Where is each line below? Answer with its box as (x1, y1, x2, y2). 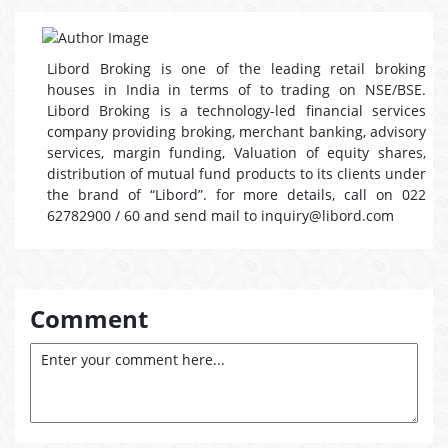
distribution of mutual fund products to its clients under (47, 164, 426, 183)
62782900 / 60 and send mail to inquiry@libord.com (47, 206, 394, 225)
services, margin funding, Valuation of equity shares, (47, 143, 426, 162)
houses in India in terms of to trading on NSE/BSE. (47, 80, 426, 99)
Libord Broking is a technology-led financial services (47, 101, 426, 120)
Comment (30, 302, 148, 335)
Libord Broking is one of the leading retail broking (47, 59, 426, 78)
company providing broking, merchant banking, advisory (47, 122, 426, 141)
